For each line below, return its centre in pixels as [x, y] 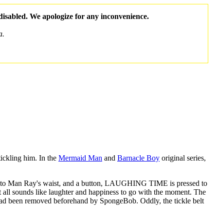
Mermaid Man [80, 158]
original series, [183, 158]
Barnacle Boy [138, 158]
